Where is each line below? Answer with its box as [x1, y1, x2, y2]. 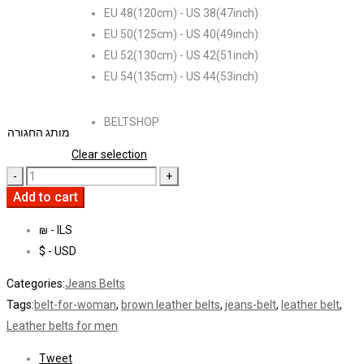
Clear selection [71, 148, 147, 162]
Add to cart [13, 189, 78, 206]
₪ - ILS [39, 223, 72, 237]
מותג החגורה [7, 126, 70, 140]
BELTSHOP [104, 115, 159, 129]
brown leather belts [121, 298, 220, 312]
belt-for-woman [34, 298, 116, 312]
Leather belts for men [6, 319, 118, 333]
